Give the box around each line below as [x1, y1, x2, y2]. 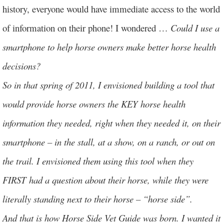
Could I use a [170, 21, 219, 34]
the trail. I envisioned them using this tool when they [2, 154, 193, 167]
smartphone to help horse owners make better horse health [2, 40, 216, 53]
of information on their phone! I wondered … [2, 21, 170, 34]
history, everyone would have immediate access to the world [2, 2, 220, 15]
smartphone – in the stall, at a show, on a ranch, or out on [2, 135, 215, 148]
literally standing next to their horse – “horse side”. [2, 192, 192, 205]
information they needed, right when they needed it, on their [2, 116, 220, 129]
